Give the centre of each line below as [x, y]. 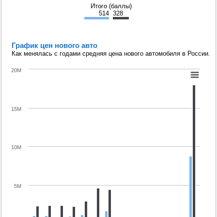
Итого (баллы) [111, 6]
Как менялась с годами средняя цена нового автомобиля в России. [111, 54]
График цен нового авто [54, 46]
